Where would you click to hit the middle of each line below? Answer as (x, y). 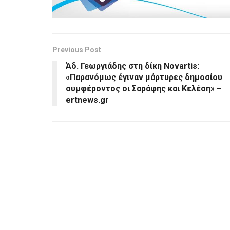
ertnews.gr (87, 100)
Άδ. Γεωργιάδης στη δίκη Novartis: (132, 66)
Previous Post (77, 50)
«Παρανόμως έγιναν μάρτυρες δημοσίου (144, 77)
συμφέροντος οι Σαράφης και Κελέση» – (144, 88)
